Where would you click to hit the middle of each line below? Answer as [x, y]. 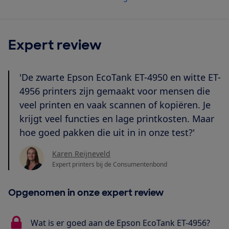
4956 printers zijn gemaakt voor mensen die [115, 91]
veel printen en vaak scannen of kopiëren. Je [115, 105]
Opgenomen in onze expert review [86, 192]
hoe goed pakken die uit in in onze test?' [108, 132]
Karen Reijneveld [81, 154]
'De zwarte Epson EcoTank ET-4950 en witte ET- [120, 77]
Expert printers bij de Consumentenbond [110, 165]
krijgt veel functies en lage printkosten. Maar [117, 118]
